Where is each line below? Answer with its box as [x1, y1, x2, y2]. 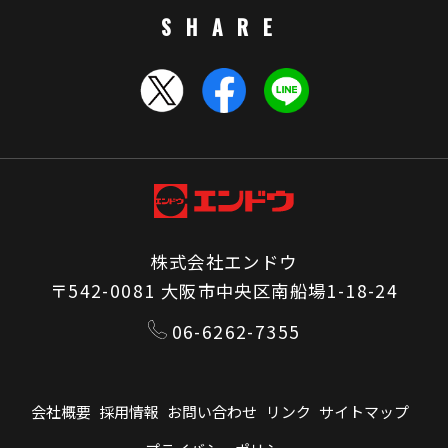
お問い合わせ [167, 401, 258, 423]
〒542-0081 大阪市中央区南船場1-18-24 [49, 278, 399, 303]
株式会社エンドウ [150, 249, 298, 274]
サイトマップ [318, 401, 409, 423]
